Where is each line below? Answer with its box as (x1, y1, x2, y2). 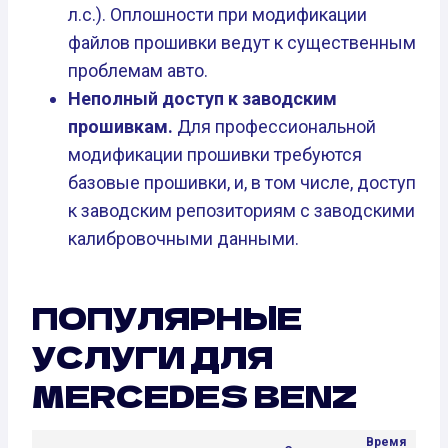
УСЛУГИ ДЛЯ (32, 334, 273, 379)
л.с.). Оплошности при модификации (68, 4, 367, 26)
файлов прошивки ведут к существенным (68, 32, 416, 54)
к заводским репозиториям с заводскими (68, 200, 415, 222)
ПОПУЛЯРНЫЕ (32, 295, 302, 340)
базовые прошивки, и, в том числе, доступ (68, 172, 416, 194)
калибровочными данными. (68, 228, 299, 250)
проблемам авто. (68, 60, 208, 82)
